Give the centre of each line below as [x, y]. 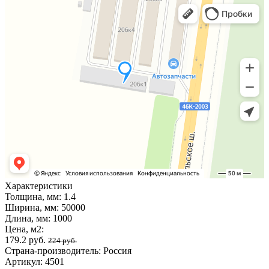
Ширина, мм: [33, 207]
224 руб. [62, 240]
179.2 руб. [25, 240]
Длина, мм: [29, 218]
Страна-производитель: [54, 250]
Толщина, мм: [34, 196]
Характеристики [39, 186]
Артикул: [25, 261]
